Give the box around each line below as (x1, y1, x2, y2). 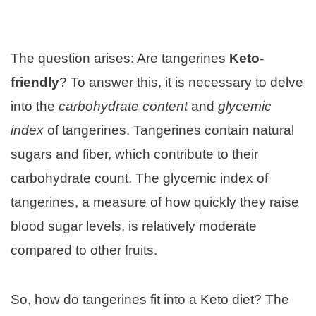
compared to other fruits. (11, 242, 157, 257)
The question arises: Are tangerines (11, 50, 229, 66)
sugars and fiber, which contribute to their (11, 146, 258, 162)
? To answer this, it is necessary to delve (59, 74, 303, 90)
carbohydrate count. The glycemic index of (11, 170, 268, 186)
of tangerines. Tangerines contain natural (44, 122, 294, 138)
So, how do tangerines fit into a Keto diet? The (11, 292, 289, 308)
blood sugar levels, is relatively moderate (11, 218, 257, 233)
